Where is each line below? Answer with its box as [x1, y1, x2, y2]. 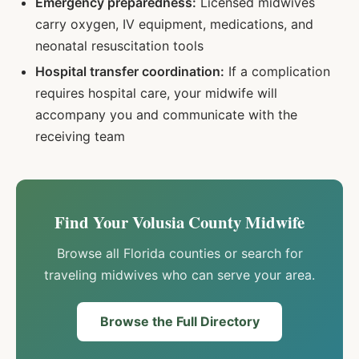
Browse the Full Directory [99, 313, 260, 329]
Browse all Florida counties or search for [56, 244, 303, 261]
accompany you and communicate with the [35, 106, 297, 123]
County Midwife [184, 209, 305, 234]
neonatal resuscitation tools [35, 37, 204, 54]
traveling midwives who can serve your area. [44, 266, 315, 283]
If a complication [224, 63, 330, 79]
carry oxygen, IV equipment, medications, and [35, 15, 313, 32]
